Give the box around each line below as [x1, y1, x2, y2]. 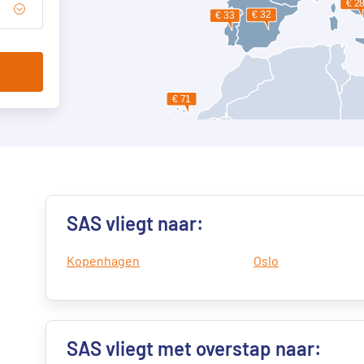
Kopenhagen [67, 253, 140, 268]
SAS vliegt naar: [67, 211, 204, 235]
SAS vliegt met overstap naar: [67, 336, 322, 360]
